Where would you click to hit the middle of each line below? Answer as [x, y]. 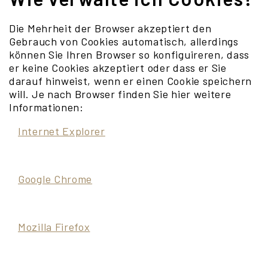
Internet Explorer [62, 131]
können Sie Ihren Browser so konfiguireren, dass [129, 54]
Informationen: [46, 107]
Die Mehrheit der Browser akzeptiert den [110, 28]
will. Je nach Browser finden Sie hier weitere [120, 94]
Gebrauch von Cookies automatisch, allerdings [124, 41]
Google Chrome [55, 179]
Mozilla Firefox [54, 227]
